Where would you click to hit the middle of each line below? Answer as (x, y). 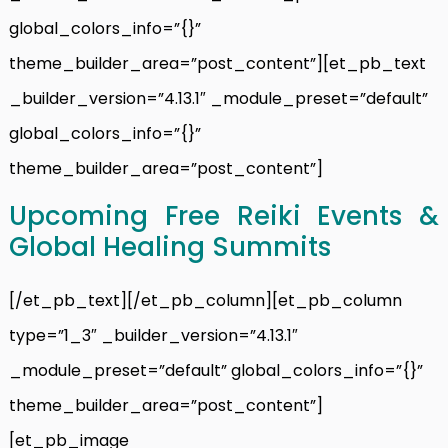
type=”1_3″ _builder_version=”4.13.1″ (153, 335)
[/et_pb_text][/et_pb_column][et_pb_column (205, 300)
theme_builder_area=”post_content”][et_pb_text (217, 63)
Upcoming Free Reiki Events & (224, 215)
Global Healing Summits (170, 246)
